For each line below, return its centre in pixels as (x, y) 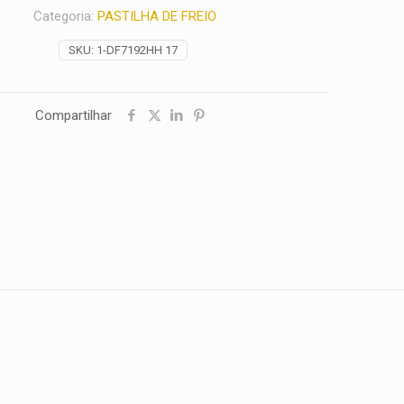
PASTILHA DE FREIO (157, 16)
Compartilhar (73, 115)
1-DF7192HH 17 (137, 50)
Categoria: (65, 16)
